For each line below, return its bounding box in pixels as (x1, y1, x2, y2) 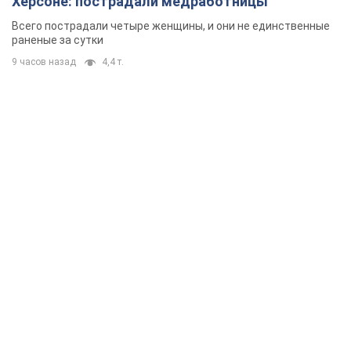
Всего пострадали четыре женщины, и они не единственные (12, 20, 330, 33)
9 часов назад (12, 56, 76, 68)
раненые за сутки (12, 34, 103, 47)
